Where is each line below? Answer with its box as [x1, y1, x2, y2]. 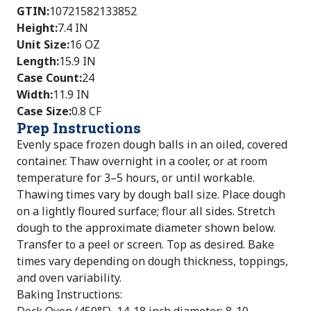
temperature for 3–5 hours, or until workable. [17, 170, 255, 185]
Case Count [17, 70, 79, 85]
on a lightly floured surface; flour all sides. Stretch [17, 203, 275, 219]
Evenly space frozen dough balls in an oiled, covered [17, 137, 287, 152]
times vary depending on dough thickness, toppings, [17, 253, 288, 269]
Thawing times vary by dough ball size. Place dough [17, 187, 285, 202]
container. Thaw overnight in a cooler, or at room [17, 153, 267, 169]
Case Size [17, 103, 69, 119]
